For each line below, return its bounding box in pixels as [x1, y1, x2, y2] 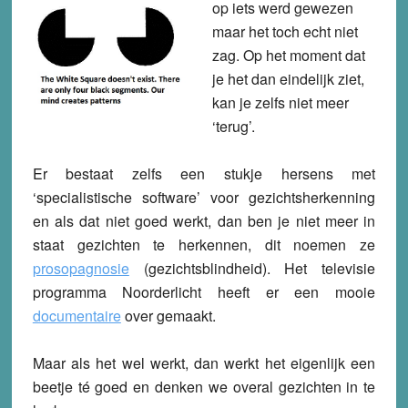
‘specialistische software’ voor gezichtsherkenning [32, 187, 376, 209]
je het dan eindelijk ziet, [211, 68, 364, 90]
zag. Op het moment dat [211, 45, 365, 66]
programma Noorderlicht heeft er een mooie [32, 281, 376, 303]
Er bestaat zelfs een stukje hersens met [32, 163, 376, 185]
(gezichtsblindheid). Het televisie [143, 258, 376, 280]
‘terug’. [211, 116, 255, 138]
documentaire [32, 305, 121, 327]
